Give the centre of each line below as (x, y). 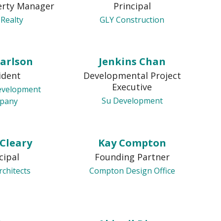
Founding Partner (132, 157)
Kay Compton (132, 143)
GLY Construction (132, 20)
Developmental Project (132, 75)
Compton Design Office (132, 171)
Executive (132, 87)
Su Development (132, 101)
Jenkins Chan (132, 61)
